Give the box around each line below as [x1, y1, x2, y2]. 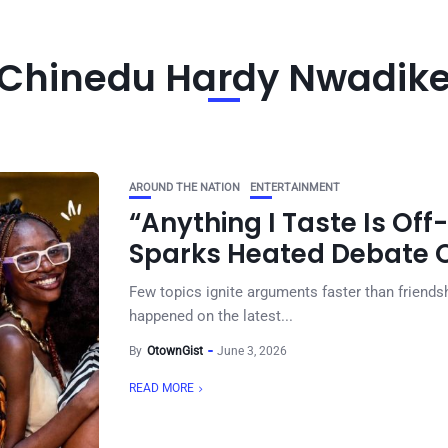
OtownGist [147, 344, 203, 358]
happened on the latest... [129, 307, 293, 325]
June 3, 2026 [217, 344, 287, 358]
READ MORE [129, 381, 194, 395]
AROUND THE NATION [129, 181, 240, 194]
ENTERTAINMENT [250, 181, 340, 194]
